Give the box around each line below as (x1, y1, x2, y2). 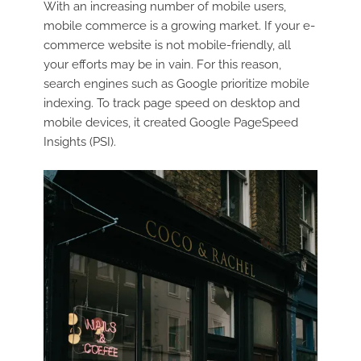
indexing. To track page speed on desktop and (43, 96, 300, 111)
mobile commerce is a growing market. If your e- (43, 19, 315, 34)
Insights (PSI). (43, 135, 116, 150)
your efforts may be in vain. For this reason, (43, 57, 281, 73)
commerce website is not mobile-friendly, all (43, 38, 291, 53)
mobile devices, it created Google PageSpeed (43, 115, 298, 131)
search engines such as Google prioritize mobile (43, 77, 309, 92)
